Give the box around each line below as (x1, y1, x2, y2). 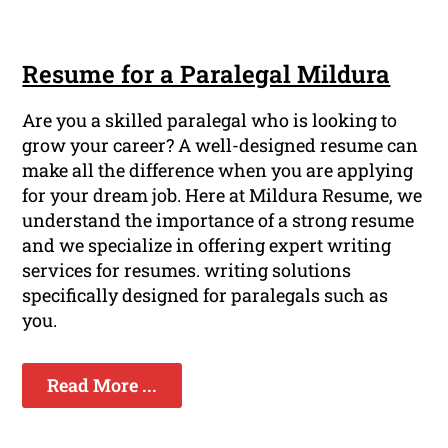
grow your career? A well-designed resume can (22, 133, 419, 158)
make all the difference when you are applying (22, 158, 414, 183)
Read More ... (47, 373, 158, 398)
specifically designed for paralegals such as (22, 283, 389, 308)
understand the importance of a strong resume (22, 208, 415, 233)
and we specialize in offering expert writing (22, 233, 392, 258)
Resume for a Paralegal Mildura (22, 58, 391, 91)
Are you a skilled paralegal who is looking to (22, 108, 398, 133)
